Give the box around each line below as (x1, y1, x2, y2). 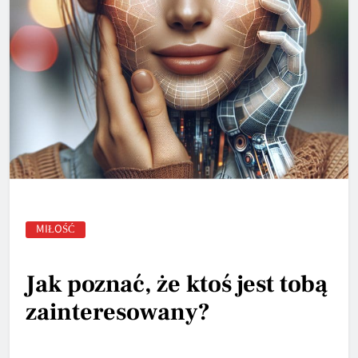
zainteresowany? (26, 296, 210, 328)
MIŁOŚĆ (36, 221, 75, 237)
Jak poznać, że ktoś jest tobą (26, 268, 328, 300)
